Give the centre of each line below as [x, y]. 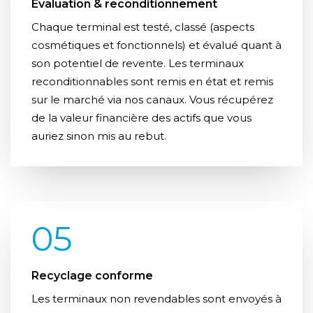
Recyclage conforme [92, 276]
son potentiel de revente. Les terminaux [138, 64]
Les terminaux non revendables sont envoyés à [156, 299]
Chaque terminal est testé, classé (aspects [143, 27]
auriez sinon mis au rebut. [99, 136]
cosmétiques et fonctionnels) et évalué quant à [156, 45]
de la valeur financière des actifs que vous [141, 118]
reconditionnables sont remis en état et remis [152, 82]
